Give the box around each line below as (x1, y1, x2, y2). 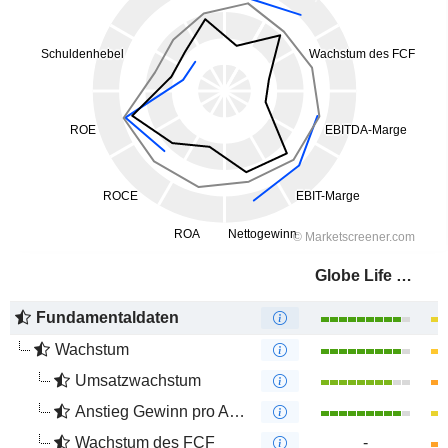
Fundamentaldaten (36, 309, 179, 326)
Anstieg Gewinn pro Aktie (75, 403, 229, 420)
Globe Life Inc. (396, 267, 412, 284)
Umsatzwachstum (75, 372, 201, 389)
